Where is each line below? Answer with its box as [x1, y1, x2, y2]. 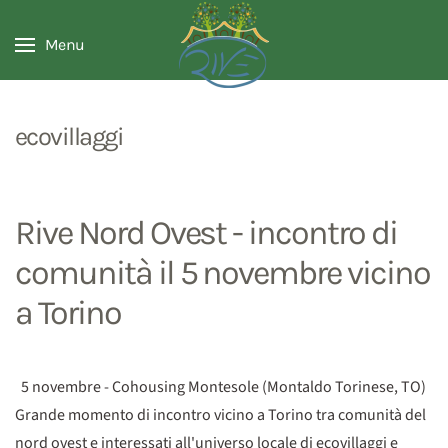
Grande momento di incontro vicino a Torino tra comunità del [15, 404, 426, 426]
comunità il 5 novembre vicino [15, 253, 430, 293]
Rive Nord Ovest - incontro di [15, 213, 397, 253]
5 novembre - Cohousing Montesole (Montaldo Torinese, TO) [15, 376, 426, 398]
